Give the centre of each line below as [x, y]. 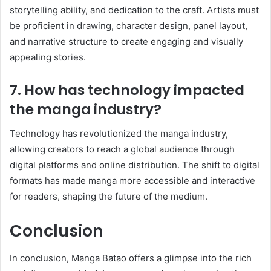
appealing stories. [48, 57]
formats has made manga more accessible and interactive [132, 181]
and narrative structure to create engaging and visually [126, 41]
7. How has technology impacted [127, 90]
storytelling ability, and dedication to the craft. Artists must [134, 10]
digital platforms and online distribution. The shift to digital [135, 165]
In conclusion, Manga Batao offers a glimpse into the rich [131, 258]
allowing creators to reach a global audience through [122, 149]
